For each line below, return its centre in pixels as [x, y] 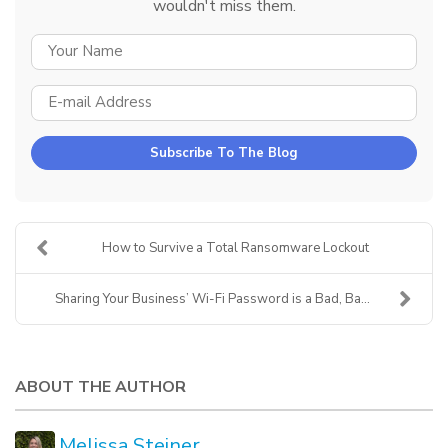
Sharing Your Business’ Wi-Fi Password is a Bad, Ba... [212, 298]
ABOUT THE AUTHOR [100, 386]
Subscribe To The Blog [224, 152]
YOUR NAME [270, 44]
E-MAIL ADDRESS [291, 95]
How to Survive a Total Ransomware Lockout [235, 247]
